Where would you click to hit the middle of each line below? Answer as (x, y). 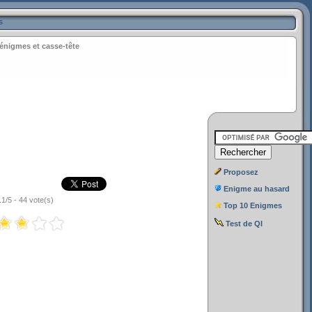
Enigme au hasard (257, 189)
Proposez (241, 172)
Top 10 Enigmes (253, 205)
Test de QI (244, 224)
